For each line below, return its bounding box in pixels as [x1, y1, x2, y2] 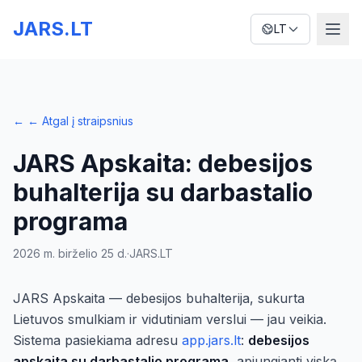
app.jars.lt [182, 332, 241, 348]
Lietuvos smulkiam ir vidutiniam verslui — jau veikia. [13, 311, 326, 327]
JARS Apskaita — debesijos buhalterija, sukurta [13, 290, 305, 306]
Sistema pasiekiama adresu [13, 332, 182, 348]
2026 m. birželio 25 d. [13, 246, 127, 260]
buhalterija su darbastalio [13, 178, 313, 207]
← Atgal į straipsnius [27, 114, 133, 128]
